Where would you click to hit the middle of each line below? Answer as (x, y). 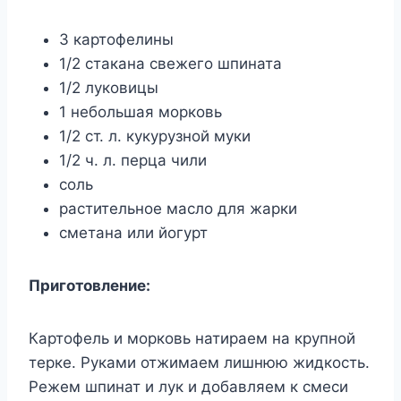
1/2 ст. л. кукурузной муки (155, 137)
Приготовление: (90, 286)
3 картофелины (116, 40)
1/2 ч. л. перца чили (133, 161)
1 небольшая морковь (141, 112)
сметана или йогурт (133, 233)
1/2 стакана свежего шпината (171, 64)
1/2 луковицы (109, 88)
